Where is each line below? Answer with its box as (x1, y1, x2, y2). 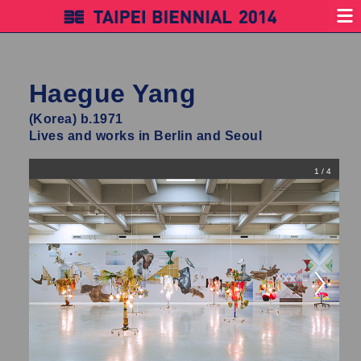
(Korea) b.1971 (28, 112, 123, 126)
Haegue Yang (28, 79, 197, 108)
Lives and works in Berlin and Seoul (28, 129, 263, 143)
